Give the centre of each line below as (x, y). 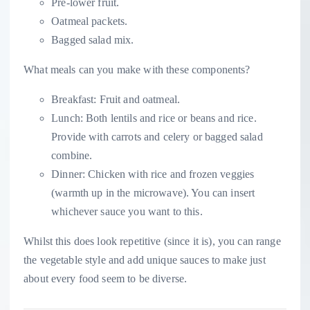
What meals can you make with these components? (137, 70)
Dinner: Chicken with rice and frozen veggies (153, 174)
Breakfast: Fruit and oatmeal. (116, 100)
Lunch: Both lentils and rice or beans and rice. (154, 118)
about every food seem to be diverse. (106, 279)
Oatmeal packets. (90, 21)
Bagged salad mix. (93, 40)
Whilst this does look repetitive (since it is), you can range (152, 241)
